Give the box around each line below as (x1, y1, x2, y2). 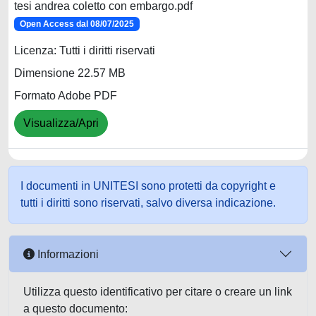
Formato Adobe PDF (14, 90, 117, 102)
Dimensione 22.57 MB (14, 67, 126, 80)
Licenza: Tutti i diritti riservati (14, 44, 155, 57)
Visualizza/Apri (23, 117, 99, 130)
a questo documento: (23, 303, 128, 315)
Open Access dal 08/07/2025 (19, 19, 134, 29)
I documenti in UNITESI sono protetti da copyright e (20, 180, 276, 192)
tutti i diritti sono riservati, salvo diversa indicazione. (20, 197, 276, 209)
